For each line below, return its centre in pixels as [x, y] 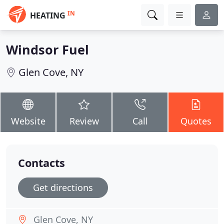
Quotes [196, 121]
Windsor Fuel [47, 49]
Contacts [41, 163]
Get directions [63, 187]
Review [84, 121]
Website [28, 121]
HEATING [48, 15]
